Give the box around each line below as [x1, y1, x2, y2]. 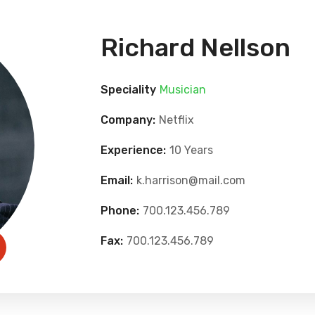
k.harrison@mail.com [136, 173, 245, 187]
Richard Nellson [100, 32, 290, 63]
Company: [100, 112, 155, 127]
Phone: [100, 203, 139, 217]
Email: [100, 173, 133, 187]
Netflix [158, 112, 194, 127]
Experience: [100, 143, 166, 157]
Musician [159, 82, 206, 96]
